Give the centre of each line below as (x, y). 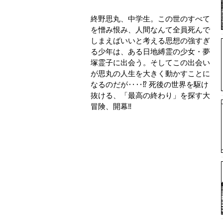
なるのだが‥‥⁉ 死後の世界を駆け (150, 85)
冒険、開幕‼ (111, 107)
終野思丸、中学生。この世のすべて (150, 19)
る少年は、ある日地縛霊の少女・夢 (150, 52)
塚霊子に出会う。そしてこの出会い (150, 63)
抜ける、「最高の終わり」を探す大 (150, 96)
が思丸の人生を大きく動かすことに (150, 74)
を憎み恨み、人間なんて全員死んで (150, 30)
